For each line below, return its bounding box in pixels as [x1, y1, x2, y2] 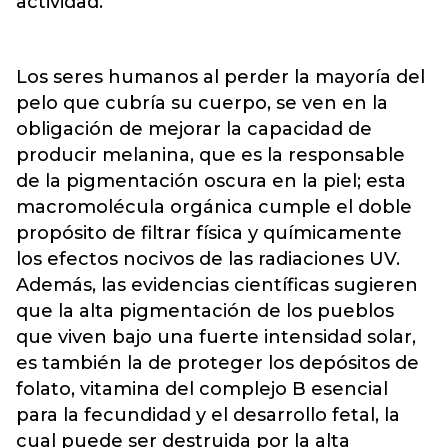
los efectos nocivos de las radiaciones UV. [16, 248, 400, 270]
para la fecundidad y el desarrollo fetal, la [16, 404, 400, 426]
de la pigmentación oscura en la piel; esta [16, 170, 406, 192]
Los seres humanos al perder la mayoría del [16, 66, 425, 88]
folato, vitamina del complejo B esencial [16, 378, 388, 400]
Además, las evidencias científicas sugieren [16, 274, 418, 296]
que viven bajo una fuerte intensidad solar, [16, 326, 416, 348]
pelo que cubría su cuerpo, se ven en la [16, 92, 388, 114]
